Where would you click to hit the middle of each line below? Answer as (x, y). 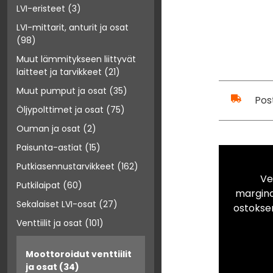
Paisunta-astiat (49, 148)
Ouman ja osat (48, 129)
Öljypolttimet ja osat (60, 110)
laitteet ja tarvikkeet (59, 72)
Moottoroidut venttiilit (79, 254)
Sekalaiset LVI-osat (56, 204)
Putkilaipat (38, 186)
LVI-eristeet (41, 9)
